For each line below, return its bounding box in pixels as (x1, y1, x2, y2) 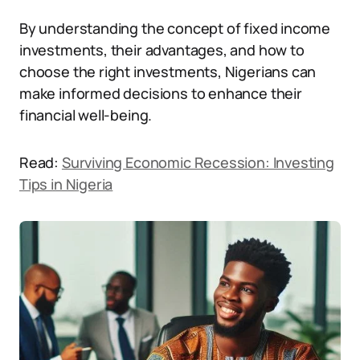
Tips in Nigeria (19, 174, 113, 194)
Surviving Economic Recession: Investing (61, 153, 334, 172)
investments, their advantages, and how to (19, 40, 305, 59)
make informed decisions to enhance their (19, 84, 302, 103)
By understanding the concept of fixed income (19, 18, 331, 38)
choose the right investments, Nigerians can (19, 62, 317, 81)
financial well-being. (19, 105, 153, 125)
